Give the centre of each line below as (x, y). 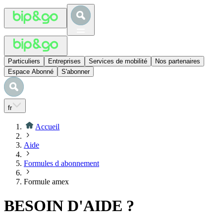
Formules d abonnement (61, 163)
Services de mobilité (118, 61)
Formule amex (46, 181)
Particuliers (24, 61)
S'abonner (76, 72)
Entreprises (64, 61)
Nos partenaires (178, 61)
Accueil (48, 126)
